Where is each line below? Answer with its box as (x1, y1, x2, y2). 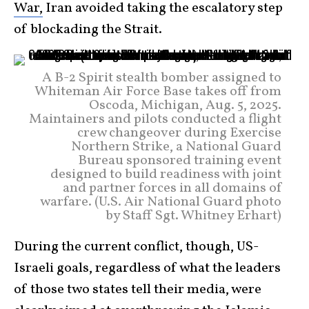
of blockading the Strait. (14, 19, 162, 39)
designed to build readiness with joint (50, 164, 281, 184)
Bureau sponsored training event (78, 150, 281, 170)
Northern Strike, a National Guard (71, 137, 281, 157)
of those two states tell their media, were (14, 279, 261, 299)
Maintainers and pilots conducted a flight (29, 109, 281, 129)
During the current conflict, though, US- (14, 237, 259, 257)
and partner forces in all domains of (63, 178, 281, 198)
